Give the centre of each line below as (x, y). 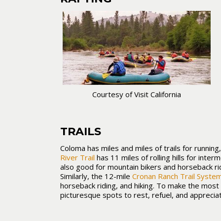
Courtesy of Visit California (137, 94)
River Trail (77, 157)
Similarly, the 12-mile (95, 176)
